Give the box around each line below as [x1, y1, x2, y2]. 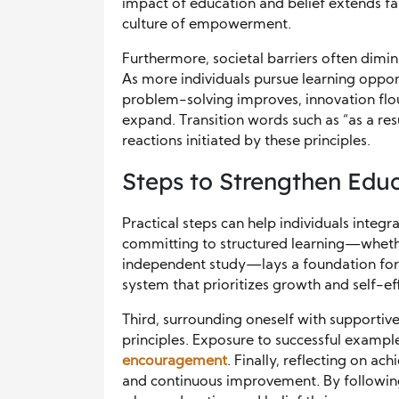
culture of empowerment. [122, 17, 291, 32]
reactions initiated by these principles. [122, 134, 370, 149]
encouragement [122, 354, 227, 369]
